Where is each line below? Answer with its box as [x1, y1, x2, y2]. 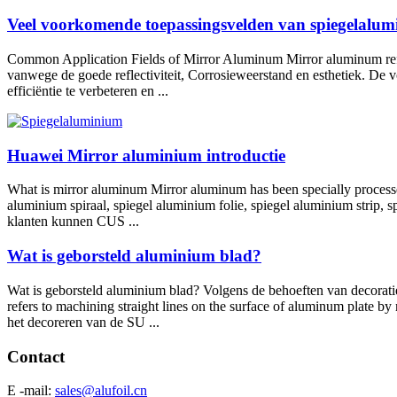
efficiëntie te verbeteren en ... [7, 82, 168, 98]
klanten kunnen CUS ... [7, 214, 139, 230]
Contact [7, 346, 65, 366]
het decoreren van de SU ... [7, 314, 160, 330]
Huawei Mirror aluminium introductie [7, 145, 285, 165]
